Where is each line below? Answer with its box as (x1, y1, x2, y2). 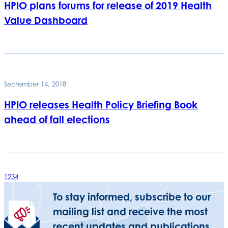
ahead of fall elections (4, 113, 110, 126)
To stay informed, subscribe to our (53, 191, 211, 204)
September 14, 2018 (4, 80, 66, 89)
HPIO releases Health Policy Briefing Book (4, 98, 197, 111)
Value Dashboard (4, 14, 88, 26)
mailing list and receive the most (53, 206, 208, 218)
